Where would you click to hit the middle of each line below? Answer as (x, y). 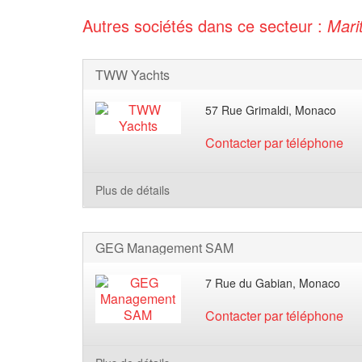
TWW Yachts (133, 75)
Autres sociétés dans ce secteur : (205, 25)
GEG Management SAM (164, 248)
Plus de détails (133, 190)
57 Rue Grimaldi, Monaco (270, 110)
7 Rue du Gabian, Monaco (272, 283)
